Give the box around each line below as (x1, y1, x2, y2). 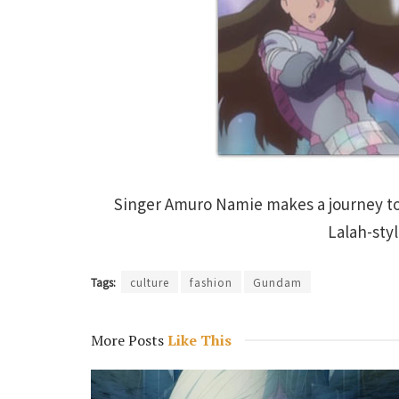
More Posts (91, 330, 164, 351)
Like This (164, 330, 232, 351)
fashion (190, 274, 232, 290)
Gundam (253, 274, 302, 290)
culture (130, 274, 169, 290)
